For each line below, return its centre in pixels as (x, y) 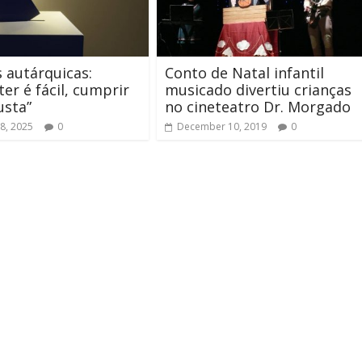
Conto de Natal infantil (244, 73)
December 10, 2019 (222, 127)
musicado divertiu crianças (258, 90)
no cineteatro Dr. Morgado (258, 107)
